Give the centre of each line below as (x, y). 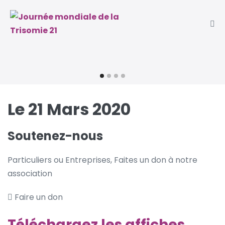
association (30, 173)
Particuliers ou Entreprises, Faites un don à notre (102, 160)
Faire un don (38, 197)
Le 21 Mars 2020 (69, 109)
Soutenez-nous (55, 136)
